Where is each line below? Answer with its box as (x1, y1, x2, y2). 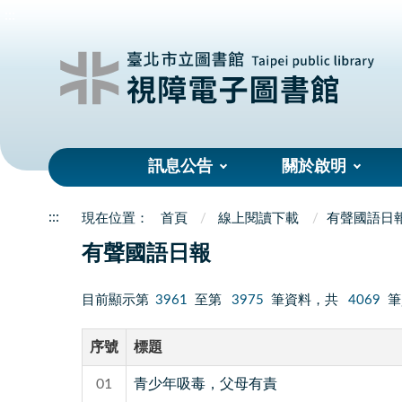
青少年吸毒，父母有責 (133, 376, 277, 391)
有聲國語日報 (81, 243, 211, 266)
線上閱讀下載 (218, 211, 300, 225)
